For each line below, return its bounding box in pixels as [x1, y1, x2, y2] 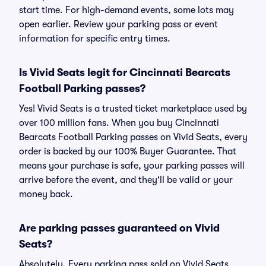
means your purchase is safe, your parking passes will [19, 160, 245, 171]
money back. [19, 189, 73, 199]
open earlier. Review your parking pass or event [19, 19, 218, 30]
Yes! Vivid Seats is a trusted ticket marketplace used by [19, 103, 247, 114]
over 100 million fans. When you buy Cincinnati [19, 118, 219, 128]
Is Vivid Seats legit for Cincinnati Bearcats [19, 66, 230, 78]
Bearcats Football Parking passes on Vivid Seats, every [19, 132, 248, 142]
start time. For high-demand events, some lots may [19, 5, 234, 15]
